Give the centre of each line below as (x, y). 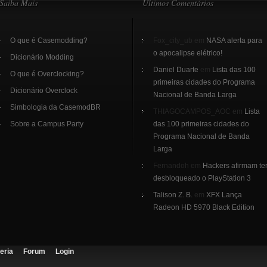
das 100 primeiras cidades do (201, 124)
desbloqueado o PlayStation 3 (202, 178)
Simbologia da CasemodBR (55, 107)
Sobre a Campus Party (47, 124)
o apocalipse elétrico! (188, 53)
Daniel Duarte (176, 70)
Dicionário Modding (42, 57)
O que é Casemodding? (49, 41)
